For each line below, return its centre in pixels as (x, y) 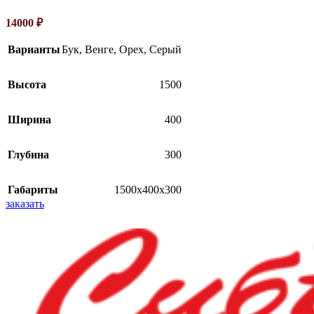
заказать (25, 203)
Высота (27, 84)
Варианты (34, 49)
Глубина (28, 154)
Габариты (33, 189)
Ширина (29, 119)
